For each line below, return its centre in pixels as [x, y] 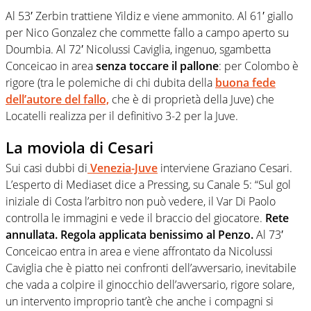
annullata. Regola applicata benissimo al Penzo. [129, 235]
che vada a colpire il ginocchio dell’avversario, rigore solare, [150, 285]
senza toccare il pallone [157, 66]
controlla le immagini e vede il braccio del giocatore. [135, 218]
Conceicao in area [51, 66]
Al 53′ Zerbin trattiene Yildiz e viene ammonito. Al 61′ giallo [149, 16]
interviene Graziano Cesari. [225, 168]
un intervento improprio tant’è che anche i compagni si [140, 302]
